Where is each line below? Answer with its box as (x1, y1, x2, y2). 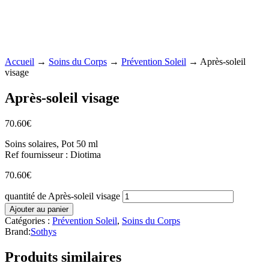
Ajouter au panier (10, 204, 68, 214)
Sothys (31, 226, 56, 237)
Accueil (5, 56, 34, 67)
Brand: (5, 226, 31, 237)
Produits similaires (5, 249, 121, 265)
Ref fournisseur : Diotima (5, 149, 101, 160)
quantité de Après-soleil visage (5, 190, 120, 201)
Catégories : (5, 215, 52, 226)
